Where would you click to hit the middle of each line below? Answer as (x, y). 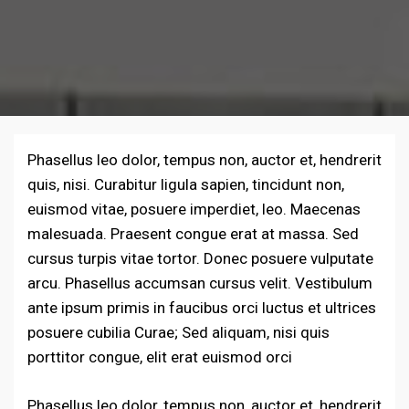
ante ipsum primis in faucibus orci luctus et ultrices (202, 308)
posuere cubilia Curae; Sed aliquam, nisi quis (178, 333)
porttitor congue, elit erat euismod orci (160, 357)
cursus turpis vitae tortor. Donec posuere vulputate (200, 259)
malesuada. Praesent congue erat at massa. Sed (193, 234)
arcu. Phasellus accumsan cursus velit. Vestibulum (200, 283)
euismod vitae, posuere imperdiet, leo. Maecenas (194, 210)
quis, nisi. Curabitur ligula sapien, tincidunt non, (186, 185)
